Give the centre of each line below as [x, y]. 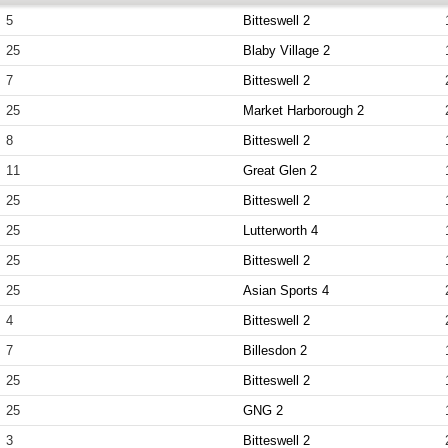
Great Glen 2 [280, 170]
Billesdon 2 [275, 350]
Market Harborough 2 [304, 110]
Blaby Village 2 [287, 50]
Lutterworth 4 [281, 230]
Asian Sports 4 [286, 290]
